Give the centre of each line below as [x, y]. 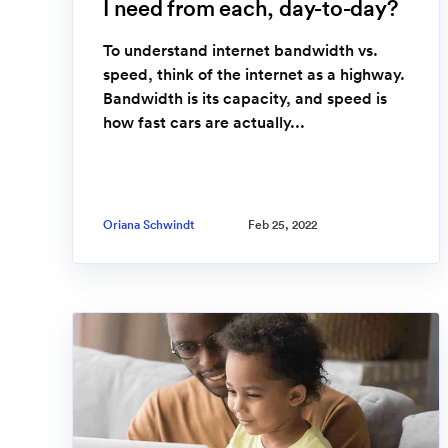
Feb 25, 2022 [282, 224]
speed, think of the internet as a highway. [254, 74]
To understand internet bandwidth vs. [240, 50]
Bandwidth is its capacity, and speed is [245, 98]
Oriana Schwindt [148, 224]
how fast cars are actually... [204, 122]
